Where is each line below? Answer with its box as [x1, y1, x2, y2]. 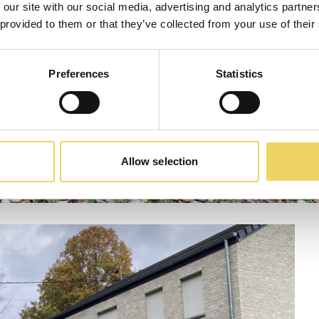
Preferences [48, 68, 110, 80]
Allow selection [120, 155, 199, 168]
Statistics [216, 68, 263, 80]
